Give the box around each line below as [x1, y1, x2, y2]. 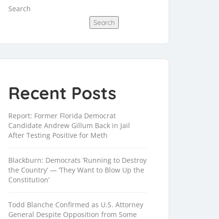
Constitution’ [8, 175, 49, 185]
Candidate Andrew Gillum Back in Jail [8, 121, 130, 131]
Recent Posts [8, 82, 116, 104]
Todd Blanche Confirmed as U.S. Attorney [8, 200, 143, 210]
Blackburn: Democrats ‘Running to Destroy [8, 155, 147, 165]
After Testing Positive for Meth [8, 131, 108, 140]
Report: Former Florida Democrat [8, 111, 116, 121]
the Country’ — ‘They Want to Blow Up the [8, 165, 144, 175]
